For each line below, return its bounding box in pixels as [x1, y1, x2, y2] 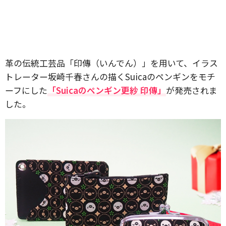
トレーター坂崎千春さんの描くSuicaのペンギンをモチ [5, 70, 215, 83]
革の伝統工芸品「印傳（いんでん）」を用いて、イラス [5, 56, 218, 69]
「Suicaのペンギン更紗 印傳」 [47, 84, 166, 96]
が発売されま [166, 84, 217, 96]
